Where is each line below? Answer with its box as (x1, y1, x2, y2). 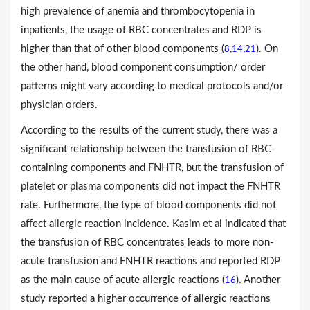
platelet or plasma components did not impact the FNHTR (21, 181, 280, 192)
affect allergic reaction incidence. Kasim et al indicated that (21, 218, 286, 229)
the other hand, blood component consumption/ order (21, 62, 265, 73)
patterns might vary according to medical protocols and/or (21, 80, 283, 91)
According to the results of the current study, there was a (21, 125, 277, 136)
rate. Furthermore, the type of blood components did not (21, 199, 276, 210)
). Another (236, 274, 280, 285)
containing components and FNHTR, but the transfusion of (21, 162, 284, 173)
